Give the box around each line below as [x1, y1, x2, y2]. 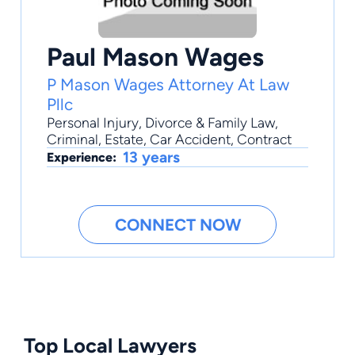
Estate [105, 131, 143, 148]
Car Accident [150, 131, 231, 148]
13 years [123, 148, 180, 167]
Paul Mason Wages [47, 42, 264, 72]
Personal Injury [47, 114, 139, 132]
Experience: [47, 150, 116, 166]
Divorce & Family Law [145, 114, 275, 132]
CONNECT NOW [114, 215, 241, 235]
